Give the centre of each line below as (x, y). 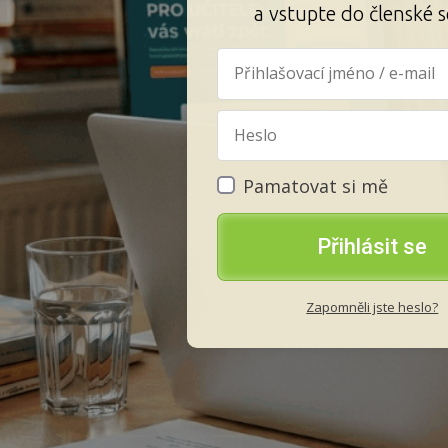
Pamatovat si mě (315, 185)
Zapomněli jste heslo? (372, 306)
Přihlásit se (372, 246)
